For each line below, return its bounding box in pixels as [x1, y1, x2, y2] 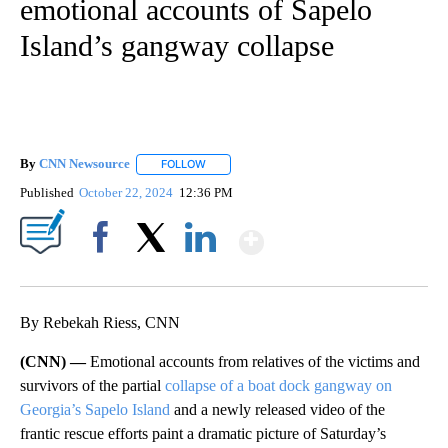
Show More [262, 215, 421, 252]
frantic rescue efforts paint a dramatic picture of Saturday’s [20, 424, 386, 442]
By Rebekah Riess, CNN [20, 313, 180, 331]
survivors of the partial [20, 376, 165, 394]
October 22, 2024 [79, 184, 177, 200]
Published [20, 184, 74, 200]
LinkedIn [177, 263, 224, 279]
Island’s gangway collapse [20, 29, 334, 63]
